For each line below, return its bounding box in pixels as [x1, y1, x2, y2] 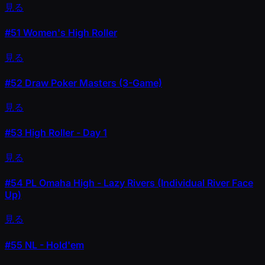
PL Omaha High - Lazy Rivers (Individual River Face [23, 176, 253, 189]
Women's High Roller [21, 27, 117, 39]
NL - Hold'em [22, 238, 84, 251]
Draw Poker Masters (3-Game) [22, 76, 162, 89]
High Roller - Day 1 [22, 127, 107, 139]
